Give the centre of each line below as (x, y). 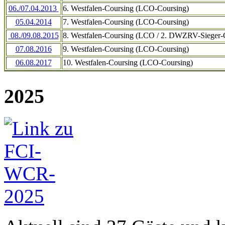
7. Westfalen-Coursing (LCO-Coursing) (126, 22)
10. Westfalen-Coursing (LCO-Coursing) (128, 62)
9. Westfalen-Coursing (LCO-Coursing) (126, 49)
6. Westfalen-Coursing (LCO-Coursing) (126, 8)
